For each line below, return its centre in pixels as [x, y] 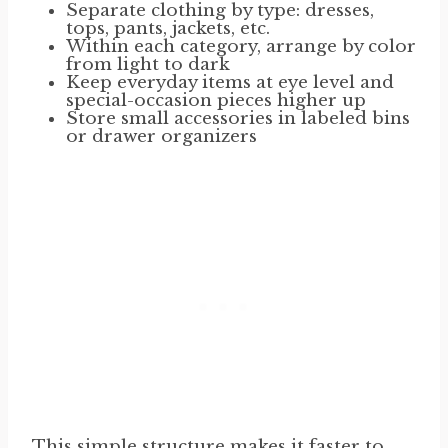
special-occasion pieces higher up [216, 100]
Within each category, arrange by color [241, 46]
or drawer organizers [161, 136]
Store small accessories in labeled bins [238, 118]
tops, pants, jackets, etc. [168, 28]
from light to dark [148, 64]
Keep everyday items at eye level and [230, 82]
